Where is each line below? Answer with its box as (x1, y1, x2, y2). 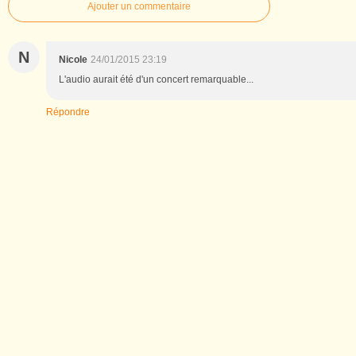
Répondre (46, 106, 90, 118)
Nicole (59, 54, 87, 66)
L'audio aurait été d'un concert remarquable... (59, 74, 253, 86)
